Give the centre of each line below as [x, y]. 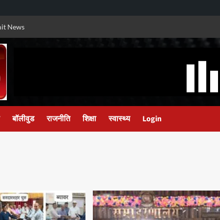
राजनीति [58, 119]
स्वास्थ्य [119, 119]
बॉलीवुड [23, 119]
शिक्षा [89, 119]
